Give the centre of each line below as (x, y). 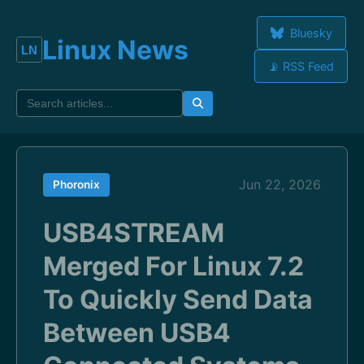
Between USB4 (137, 333)
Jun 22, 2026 (280, 184)
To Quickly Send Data (178, 299)
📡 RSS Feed (301, 66)
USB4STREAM (134, 233)
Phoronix (76, 184)
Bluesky (309, 33)
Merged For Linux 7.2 (173, 266)
